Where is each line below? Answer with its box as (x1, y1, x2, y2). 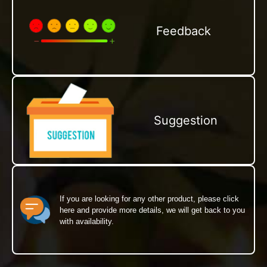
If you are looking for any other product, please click (60, 194, 239, 203)
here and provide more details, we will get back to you (60, 205, 245, 215)
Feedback (156, 23, 212, 38)
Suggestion (153, 113, 218, 128)
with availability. (60, 216, 114, 226)
